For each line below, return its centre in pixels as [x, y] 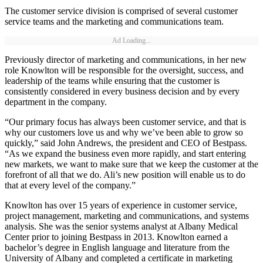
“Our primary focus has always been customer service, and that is [125, 122]
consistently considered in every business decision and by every [122, 92]
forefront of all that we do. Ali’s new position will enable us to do [125, 175]
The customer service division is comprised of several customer [121, 11]
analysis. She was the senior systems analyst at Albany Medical [121, 227]
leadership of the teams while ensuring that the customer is [112, 81]
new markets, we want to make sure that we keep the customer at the [131, 164]
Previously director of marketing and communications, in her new [126, 60]
